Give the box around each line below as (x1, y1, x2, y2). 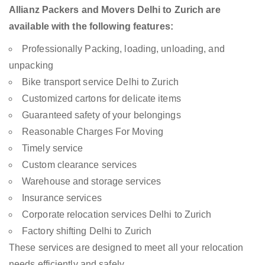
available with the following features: (9, 21, 173, 32)
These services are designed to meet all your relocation (9, 243, 244, 253)
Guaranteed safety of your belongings (22, 110, 181, 121)
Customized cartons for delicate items (22, 93, 181, 104)
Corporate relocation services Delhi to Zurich (22, 209, 212, 220)
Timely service (22, 143, 83, 154)
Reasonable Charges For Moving (22, 127, 163, 137)
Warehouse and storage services (22, 176, 161, 187)
